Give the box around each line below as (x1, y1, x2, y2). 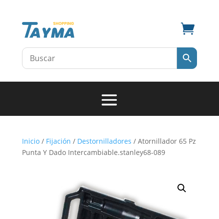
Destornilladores (77, 136, 131, 146)
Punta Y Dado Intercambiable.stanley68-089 (22, 148, 165, 157)
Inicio (22, 136, 40, 146)
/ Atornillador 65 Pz (131, 136, 196, 146)
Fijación (45, 136, 71, 146)
